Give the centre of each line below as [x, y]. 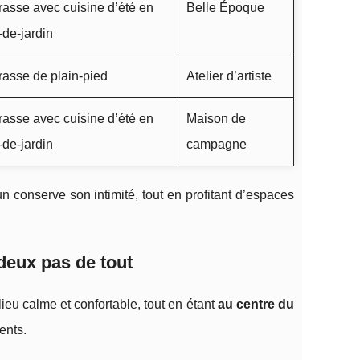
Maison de [216, 119]
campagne [217, 144]
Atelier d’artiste [229, 76]
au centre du [256, 304]
